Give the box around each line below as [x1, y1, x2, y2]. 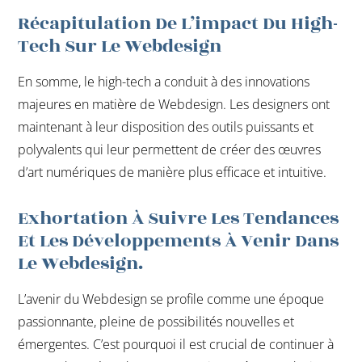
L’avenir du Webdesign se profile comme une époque [18, 290, 325, 309]
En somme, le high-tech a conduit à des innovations [18, 73, 310, 91]
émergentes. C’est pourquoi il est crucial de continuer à [18, 335, 335, 354]
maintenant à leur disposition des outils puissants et [18, 118, 314, 137]
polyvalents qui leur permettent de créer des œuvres [18, 141, 322, 159]
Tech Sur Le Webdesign [18, 32, 222, 61]
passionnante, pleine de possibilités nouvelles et [18, 313, 295, 331]
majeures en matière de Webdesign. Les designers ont [18, 95, 330, 114]
